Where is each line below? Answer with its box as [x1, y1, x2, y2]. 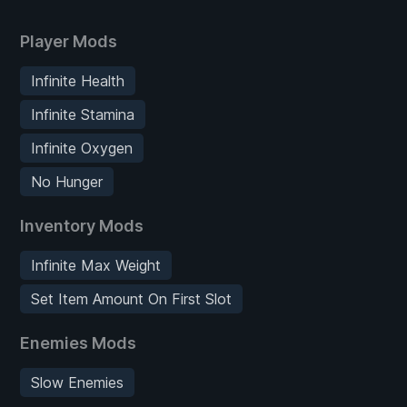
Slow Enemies [31, 372, 124, 392]
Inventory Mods [20, 215, 144, 235]
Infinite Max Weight [31, 255, 161, 274]
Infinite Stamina [31, 104, 134, 124]
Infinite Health [31, 71, 124, 90]
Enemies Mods [20, 333, 136, 352]
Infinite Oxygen [31, 138, 133, 157]
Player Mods [20, 31, 117, 51]
